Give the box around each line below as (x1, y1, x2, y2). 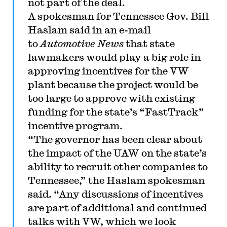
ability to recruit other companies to (27, 160, 208, 172)
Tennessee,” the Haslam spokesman (27, 174, 205, 186)
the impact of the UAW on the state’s (27, 146, 207, 159)
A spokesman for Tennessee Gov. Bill (27, 10, 209, 22)
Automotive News (40, 37, 124, 49)
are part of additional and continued (27, 201, 207, 213)
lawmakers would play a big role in (27, 51, 201, 63)
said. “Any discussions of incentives (27, 187, 203, 200)
